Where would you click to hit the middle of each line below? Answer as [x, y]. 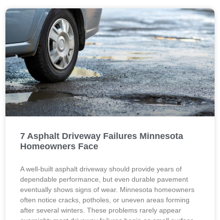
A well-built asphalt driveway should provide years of [101, 169]
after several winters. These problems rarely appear [101, 210]
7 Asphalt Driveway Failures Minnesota [102, 136]
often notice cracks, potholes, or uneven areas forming [105, 200]
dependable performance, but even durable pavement [104, 179]
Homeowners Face [59, 146]
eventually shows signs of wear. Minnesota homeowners [108, 190]
